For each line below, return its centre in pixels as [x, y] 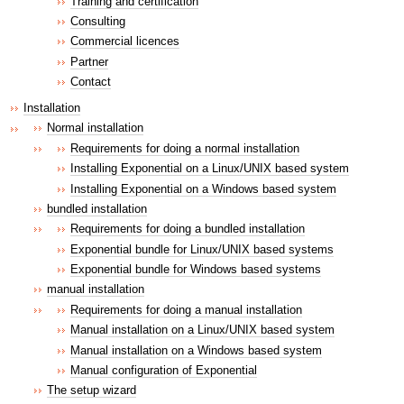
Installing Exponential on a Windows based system [203, 188]
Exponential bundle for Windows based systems [196, 270]
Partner [89, 61]
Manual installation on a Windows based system [196, 350]
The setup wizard [92, 390]
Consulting [98, 21]
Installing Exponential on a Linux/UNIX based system [210, 169]
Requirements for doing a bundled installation [188, 229]
